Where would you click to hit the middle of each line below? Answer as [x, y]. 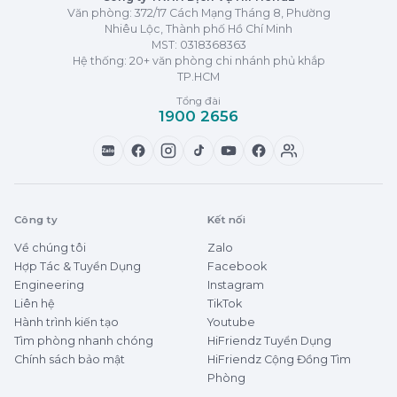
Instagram [236, 284]
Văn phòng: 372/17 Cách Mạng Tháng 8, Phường [198, 12]
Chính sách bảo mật [70, 359]
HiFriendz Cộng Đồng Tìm [279, 359]
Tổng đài [198, 101]
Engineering [49, 284]
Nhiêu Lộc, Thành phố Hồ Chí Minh [198, 28]
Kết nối [227, 219]
